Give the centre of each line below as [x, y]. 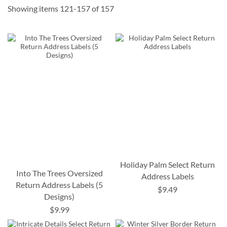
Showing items [34, 9]
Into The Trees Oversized [59, 173]
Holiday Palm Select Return [168, 165]
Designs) [60, 197]
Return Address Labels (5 [60, 185]
